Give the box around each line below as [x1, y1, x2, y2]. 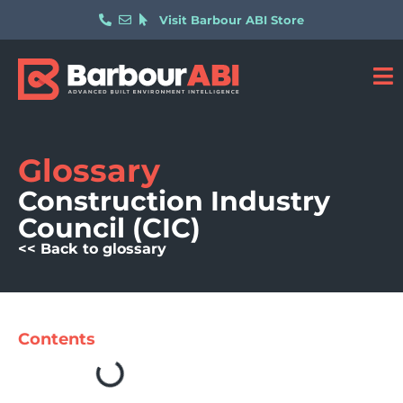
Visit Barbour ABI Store [159, 13, 305, 27]
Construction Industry [18, 184, 330, 218]
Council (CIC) [18, 211, 201, 245]
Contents [18, 329, 95, 349]
